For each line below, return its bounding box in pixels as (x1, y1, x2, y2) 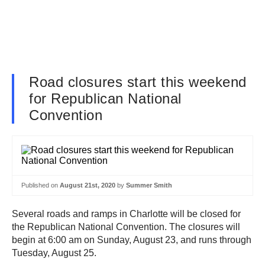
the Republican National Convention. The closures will (12, 221, 240, 232)
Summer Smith (126, 182, 172, 189)
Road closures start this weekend (29, 74, 247, 90)
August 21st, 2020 (60, 182, 115, 189)
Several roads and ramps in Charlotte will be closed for (12, 208, 241, 219)
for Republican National (29, 91, 182, 106)
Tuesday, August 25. (12, 247, 96, 258)
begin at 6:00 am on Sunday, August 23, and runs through (12, 234, 251, 245)
